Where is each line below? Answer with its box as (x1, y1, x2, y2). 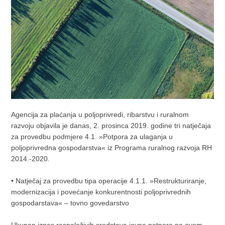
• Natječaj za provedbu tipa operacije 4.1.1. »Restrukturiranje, (11, 176, 207, 185)
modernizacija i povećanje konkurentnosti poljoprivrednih (11, 187, 191, 196)
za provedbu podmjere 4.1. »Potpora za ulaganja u (11, 132, 173, 141)
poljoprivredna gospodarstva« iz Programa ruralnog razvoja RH (11, 143, 212, 152)
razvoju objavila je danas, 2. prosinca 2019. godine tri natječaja (11, 121, 211, 130)
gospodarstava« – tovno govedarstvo (11, 198, 130, 207)
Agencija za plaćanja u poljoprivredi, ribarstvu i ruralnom (11, 110, 189, 119)
